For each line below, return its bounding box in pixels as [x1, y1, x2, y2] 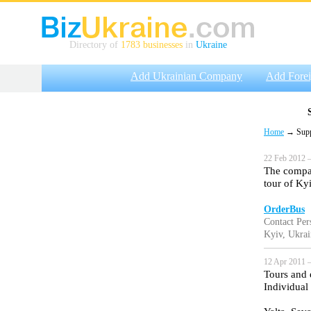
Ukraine [196, 40, 227, 50]
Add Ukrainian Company [131, 70, 242, 82]
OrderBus [264, 204, 305, 215]
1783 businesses [121, 40, 183, 50]
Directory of [69, 40, 121, 50]
